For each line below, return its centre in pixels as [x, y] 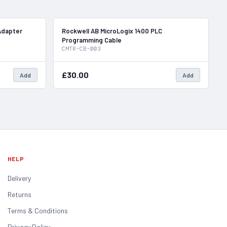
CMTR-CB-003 [81, 48]
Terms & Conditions [37, 210]
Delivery [19, 178]
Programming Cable [91, 40]
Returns [19, 194]
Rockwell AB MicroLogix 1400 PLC [112, 31]
